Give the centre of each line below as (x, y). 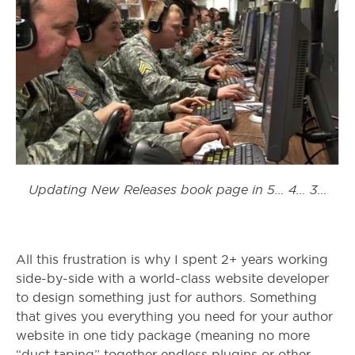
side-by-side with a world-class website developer (172, 279)
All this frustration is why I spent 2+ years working (172, 260)
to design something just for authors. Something (166, 298)
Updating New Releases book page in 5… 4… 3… (177, 190)
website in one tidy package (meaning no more (163, 336)
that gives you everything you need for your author (174, 317)
